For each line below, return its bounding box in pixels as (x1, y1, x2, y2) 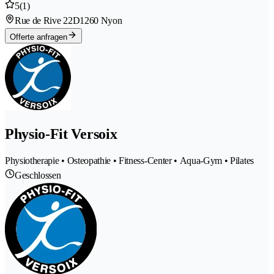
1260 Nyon (80, 15, 122, 26)
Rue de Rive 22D (15, 15, 80, 26)
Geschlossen (15, 169, 61, 180)
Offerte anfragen (10, 32, 67, 42)
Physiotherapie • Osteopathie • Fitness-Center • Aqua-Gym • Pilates (5, 155, 254, 166)
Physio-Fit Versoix (5, 125, 117, 142)
